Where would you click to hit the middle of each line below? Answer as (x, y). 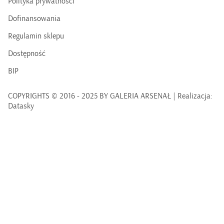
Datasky (21, 106)
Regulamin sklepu (36, 36)
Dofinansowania (34, 18)
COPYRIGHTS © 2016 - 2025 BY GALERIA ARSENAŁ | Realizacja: (110, 96)
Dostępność (27, 53)
